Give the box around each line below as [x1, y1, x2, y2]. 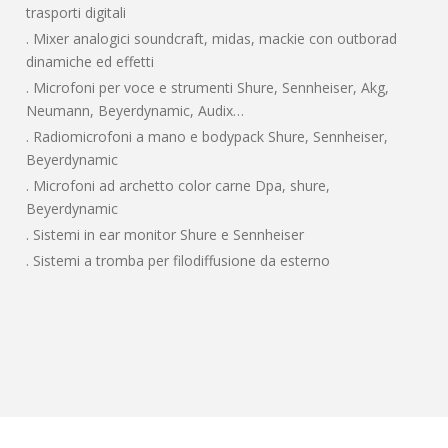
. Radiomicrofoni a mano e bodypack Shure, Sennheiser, [26, 127, 389, 147]
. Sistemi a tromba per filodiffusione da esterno [26, 251, 331, 271]
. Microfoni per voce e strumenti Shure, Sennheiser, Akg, [26, 78, 390, 98]
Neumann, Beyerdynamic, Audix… [26, 101, 245, 121]
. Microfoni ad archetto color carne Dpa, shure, [26, 176, 331, 196]
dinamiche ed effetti [26, 52, 155, 72]
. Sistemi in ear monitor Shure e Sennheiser [26, 225, 305, 245]
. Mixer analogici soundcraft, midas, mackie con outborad [26, 29, 398, 49]
